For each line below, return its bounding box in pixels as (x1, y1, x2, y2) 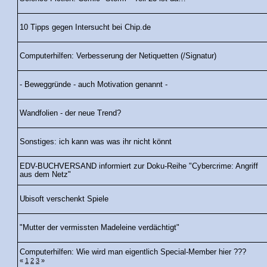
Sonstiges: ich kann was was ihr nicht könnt (20, 138, 172, 147)
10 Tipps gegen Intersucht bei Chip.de (20, 23, 151, 32)
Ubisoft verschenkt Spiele (20, 195, 108, 204)
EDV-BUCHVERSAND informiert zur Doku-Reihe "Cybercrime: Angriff (20, 162, 258, 171)
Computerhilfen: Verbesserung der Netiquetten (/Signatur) (20, 52, 216, 61)
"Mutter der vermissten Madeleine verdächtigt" (20, 223, 179, 232)
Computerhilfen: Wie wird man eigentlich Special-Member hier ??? (20, 248, 246, 257)
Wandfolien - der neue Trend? (20, 109, 121, 118)
